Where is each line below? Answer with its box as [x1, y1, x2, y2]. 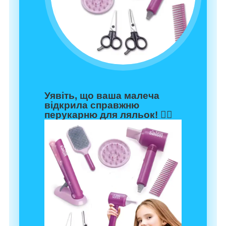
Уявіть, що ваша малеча [44, 90, 159, 101]
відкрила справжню [44, 100, 139, 111]
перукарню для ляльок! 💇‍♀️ [44, 109, 173, 121]
